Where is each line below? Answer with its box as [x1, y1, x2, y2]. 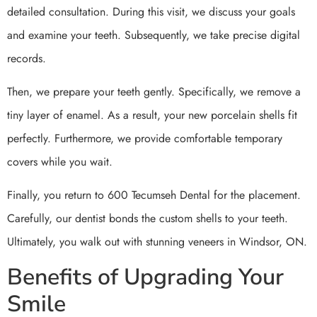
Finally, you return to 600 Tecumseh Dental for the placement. [7, 187, 301, 204]
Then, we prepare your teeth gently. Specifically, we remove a [7, 83, 301, 100]
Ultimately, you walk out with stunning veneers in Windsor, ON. [7, 234, 307, 250]
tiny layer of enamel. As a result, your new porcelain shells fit [7, 107, 297, 124]
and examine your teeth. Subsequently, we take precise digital [7, 26, 300, 43]
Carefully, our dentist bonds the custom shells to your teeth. [7, 210, 288, 227]
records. [7, 50, 46, 67]
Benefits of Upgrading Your [7, 261, 284, 292]
